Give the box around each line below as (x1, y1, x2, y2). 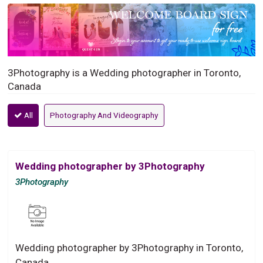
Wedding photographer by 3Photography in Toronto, (15, 241, 244, 254)
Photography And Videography (50, 110, 159, 120)
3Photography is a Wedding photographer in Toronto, (8, 66, 241, 79)
